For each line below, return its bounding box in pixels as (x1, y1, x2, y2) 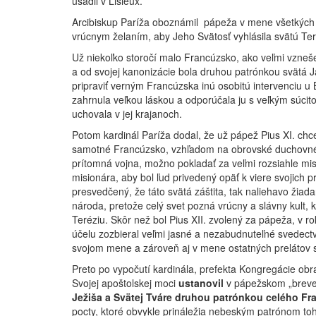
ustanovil (178, 276, 224, 290)
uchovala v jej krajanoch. (72, 107, 182, 121)
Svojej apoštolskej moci (72, 276, 178, 290)
